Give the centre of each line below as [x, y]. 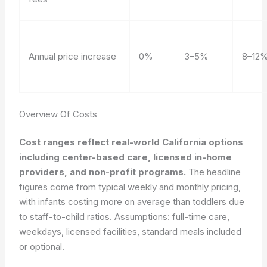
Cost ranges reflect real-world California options [131, 142]
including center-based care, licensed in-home [126, 157]
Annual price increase [73, 56]
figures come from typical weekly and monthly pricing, [130, 187]
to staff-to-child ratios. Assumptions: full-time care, [125, 217]
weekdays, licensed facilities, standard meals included [131, 232]
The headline [214, 172]
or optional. [42, 246]
